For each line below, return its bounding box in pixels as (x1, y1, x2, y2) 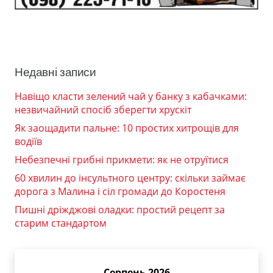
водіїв (15, 134, 42, 148)
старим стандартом (15, 216, 107, 230)
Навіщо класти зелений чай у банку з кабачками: (15, 89, 247, 103)
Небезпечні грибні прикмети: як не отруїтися (15, 152, 229, 166)
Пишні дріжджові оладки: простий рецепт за (15, 202, 225, 216)
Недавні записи (15, 65, 96, 79)
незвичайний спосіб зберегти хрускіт (15, 102, 191, 116)
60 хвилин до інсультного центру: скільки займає (15, 171, 246, 185)
